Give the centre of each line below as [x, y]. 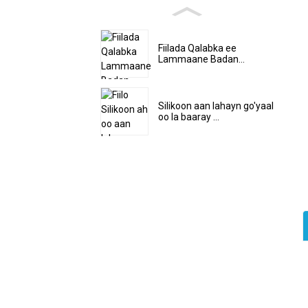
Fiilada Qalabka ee [197, 48]
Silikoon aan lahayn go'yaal [216, 106]
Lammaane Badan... [201, 59]
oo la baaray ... [189, 117]
